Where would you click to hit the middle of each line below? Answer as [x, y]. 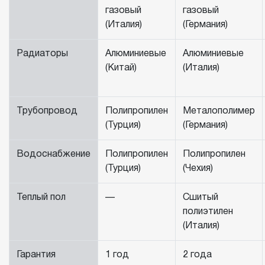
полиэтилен [208, 212]
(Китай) [121, 68]
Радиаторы [42, 54]
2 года [197, 255]
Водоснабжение [54, 155]
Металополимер [219, 112]
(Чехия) [198, 169]
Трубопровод [47, 112]
